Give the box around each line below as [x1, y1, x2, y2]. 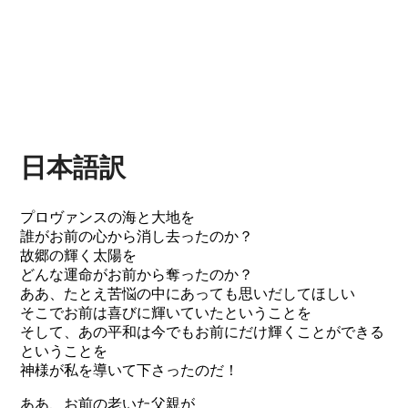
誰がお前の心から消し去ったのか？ [20, 229, 254, 245]
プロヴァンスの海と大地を [20, 209, 196, 226]
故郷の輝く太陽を [20, 248, 138, 264]
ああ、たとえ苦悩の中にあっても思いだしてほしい [20, 286, 356, 302]
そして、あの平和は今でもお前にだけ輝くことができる [20, 324, 385, 341]
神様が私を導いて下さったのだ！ [20, 362, 240, 379]
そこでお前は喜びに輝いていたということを [20, 305, 312, 321]
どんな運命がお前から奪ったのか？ [20, 267, 254, 283]
